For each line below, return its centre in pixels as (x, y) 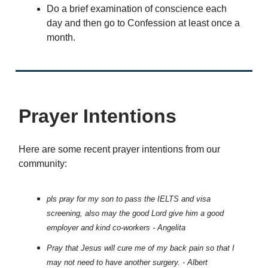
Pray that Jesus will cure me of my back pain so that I (141, 248)
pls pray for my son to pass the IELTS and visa (129, 199)
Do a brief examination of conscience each (137, 9)
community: (43, 164)
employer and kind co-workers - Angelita (116, 228)
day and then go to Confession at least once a (143, 23)
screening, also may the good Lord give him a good (135, 214)
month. (61, 38)
